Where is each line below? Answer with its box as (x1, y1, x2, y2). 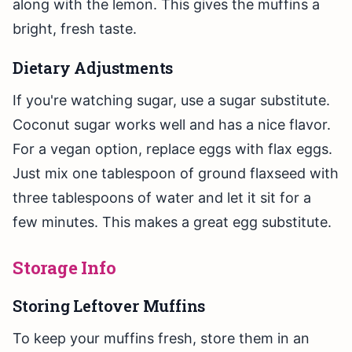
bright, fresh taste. (13, 20, 137, 38)
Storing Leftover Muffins (13, 295, 206, 317)
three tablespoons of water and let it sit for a (13, 189, 311, 207)
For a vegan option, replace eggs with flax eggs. (13, 141, 332, 158)
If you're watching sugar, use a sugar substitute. (13, 92, 330, 109)
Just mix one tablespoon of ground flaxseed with (13, 165, 339, 182)
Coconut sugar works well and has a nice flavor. (13, 116, 331, 134)
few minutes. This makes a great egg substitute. (13, 214, 332, 231)
